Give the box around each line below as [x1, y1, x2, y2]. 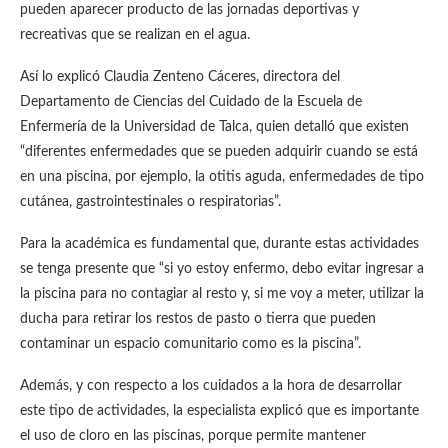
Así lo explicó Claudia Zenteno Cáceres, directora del [20, 70, 340, 84]
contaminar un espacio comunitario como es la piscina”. [20, 337, 361, 351]
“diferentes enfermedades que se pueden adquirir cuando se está [20, 145, 418, 159]
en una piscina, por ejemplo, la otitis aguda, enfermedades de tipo [20, 170, 424, 184]
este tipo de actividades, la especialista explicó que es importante [20, 404, 419, 418]
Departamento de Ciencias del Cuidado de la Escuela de [20, 95, 362, 109]
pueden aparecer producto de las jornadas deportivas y [20, 3, 359, 17]
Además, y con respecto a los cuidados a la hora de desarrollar [20, 379, 402, 393]
